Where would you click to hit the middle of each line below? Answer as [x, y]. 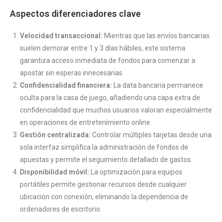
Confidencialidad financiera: [66, 85]
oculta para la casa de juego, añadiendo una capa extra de [110, 97]
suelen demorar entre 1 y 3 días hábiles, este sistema [103, 48]
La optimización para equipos [136, 172]
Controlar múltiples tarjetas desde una [151, 135]
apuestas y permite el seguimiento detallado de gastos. [106, 159]
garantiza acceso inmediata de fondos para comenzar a [108, 60]
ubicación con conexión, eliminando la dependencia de [104, 196]
